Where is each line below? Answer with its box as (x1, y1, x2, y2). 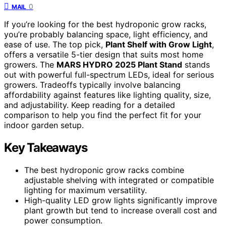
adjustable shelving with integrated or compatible (24, 175, 214, 185)
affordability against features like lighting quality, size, (4, 89, 211, 100)
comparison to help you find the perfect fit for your (4, 109, 201, 120)
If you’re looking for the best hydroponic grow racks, (4, 19, 206, 29)
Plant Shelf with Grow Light (105, 39, 212, 49)
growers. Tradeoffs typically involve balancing (4, 79, 181, 90)
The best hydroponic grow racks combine (24, 164, 184, 175)
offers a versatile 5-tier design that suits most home (4, 49, 203, 60)
